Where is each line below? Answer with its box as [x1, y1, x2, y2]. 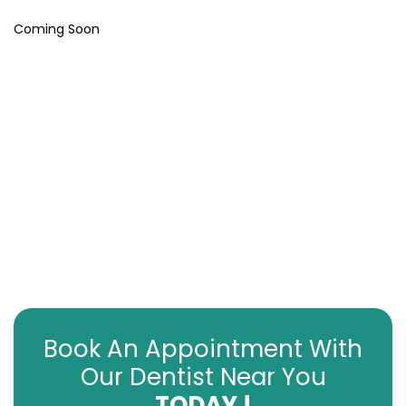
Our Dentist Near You [80, 361, 326, 393]
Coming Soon [14, 20, 100, 38]
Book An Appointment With [43, 333, 362, 365]
